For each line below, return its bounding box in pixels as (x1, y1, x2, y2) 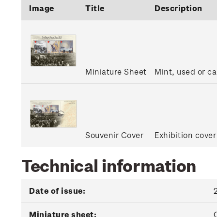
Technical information (21, 155, 197, 175)
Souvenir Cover (85, 130, 143, 139)
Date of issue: (29, 186, 85, 195)
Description (155, 3, 202, 13)
